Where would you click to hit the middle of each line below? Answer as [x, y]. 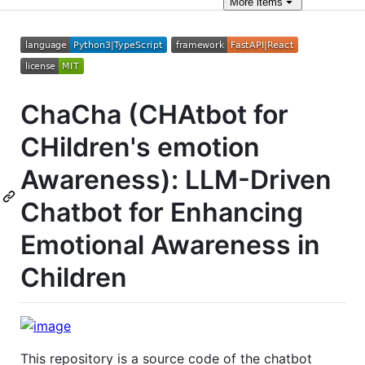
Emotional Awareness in [170, 245]
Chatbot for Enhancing [162, 212]
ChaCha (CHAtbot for [154, 114]
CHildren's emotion [140, 147]
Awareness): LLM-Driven [176, 180]
